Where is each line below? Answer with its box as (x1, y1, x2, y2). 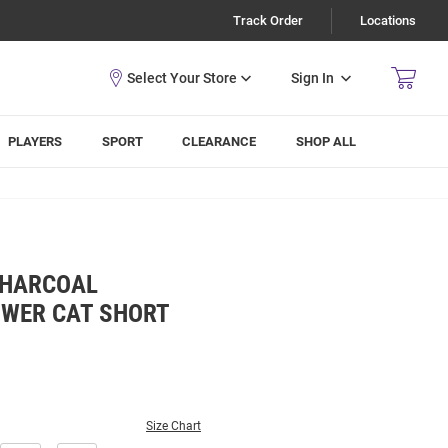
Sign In (291, 69, 334, 86)
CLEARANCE (182, 134, 257, 149)
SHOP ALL (296, 134, 357, 149)
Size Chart (146, 419, 201, 433)
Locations (360, 13, 416, 28)
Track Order (233, 13, 303, 28)
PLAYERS (8, 134, 63, 149)
